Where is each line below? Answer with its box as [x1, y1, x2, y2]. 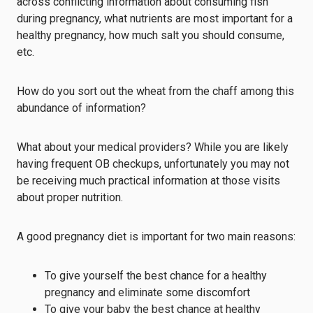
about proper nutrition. [17, 191, 123, 204]
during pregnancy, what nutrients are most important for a [17, 12, 293, 25]
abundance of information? [17, 101, 149, 115]
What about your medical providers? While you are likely [17, 140, 289, 154]
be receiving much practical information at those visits [17, 174, 280, 187]
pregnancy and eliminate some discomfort [45, 286, 250, 299]
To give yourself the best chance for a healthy [45, 269, 267, 282]
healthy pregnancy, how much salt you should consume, [17, 29, 284, 42]
